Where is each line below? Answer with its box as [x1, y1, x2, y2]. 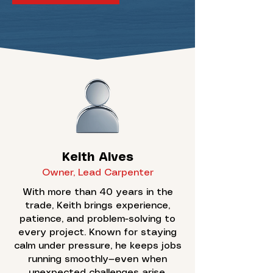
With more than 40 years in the [22, 188, 173, 197]
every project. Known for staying [18, 228, 177, 237]
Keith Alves [62, 152, 133, 163]
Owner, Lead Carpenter [41, 168, 154, 177]
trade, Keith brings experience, [25, 201, 170, 210]
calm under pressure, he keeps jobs [13, 241, 182, 250]
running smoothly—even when [28, 255, 167, 264]
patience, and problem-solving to [19, 214, 175, 224]
